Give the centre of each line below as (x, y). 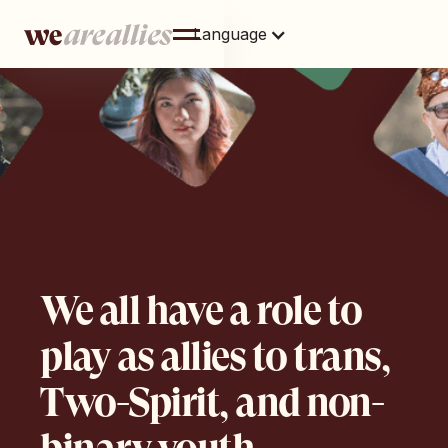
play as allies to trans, (215, 356)
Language (230, 34)
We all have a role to (201, 310)
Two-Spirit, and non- (211, 402)
